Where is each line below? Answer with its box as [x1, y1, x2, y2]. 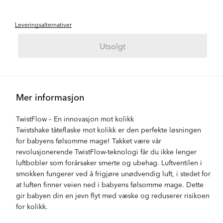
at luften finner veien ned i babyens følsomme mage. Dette [16, 179, 204, 189]
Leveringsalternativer [15, 20, 72, 28]
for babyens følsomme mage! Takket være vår [16, 135, 162, 145]
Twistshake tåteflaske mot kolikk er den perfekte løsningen [16, 124, 202, 134]
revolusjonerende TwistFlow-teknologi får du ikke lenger [16, 146, 197, 156]
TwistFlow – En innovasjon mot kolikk [16, 113, 134, 123]
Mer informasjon [16, 90, 85, 103]
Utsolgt [100, 40, 125, 51]
